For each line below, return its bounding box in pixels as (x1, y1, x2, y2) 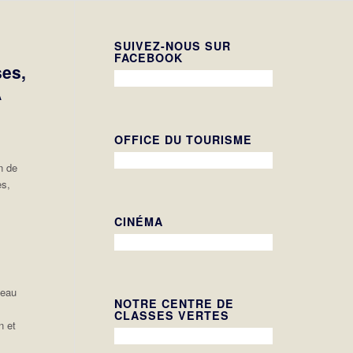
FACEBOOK (114, 50, 184, 65)
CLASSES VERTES (114, 307, 230, 323)
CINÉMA (114, 214, 164, 229)
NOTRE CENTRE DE (114, 295, 235, 311)
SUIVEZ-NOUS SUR (114, 38, 232, 54)
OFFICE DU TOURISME (114, 132, 253, 147)
